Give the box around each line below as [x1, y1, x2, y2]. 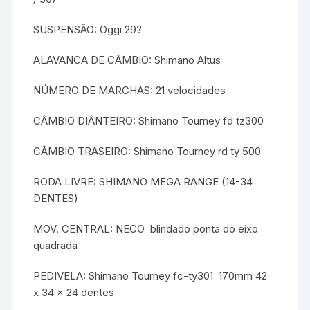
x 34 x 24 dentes [33, 286, 115, 300]
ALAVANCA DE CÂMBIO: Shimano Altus [33, 53, 221, 67]
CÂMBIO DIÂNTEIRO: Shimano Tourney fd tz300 [33, 114, 264, 128]
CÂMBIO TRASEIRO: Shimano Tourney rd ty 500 [33, 145, 262, 158]
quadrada [33, 239, 78, 253]
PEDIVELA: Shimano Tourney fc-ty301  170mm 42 [33, 269, 268, 283]
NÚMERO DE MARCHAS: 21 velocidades [33, 84, 226, 98]
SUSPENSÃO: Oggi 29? [33, 23, 143, 37]
